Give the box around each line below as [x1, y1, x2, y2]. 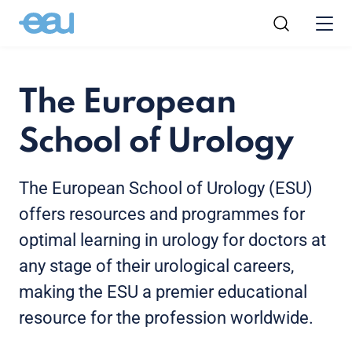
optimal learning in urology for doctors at [19, 230, 326, 250]
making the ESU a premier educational [19, 282, 307, 302]
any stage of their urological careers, [19, 256, 294, 276]
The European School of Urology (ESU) [19, 178, 313, 198]
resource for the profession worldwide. [19, 308, 313, 328]
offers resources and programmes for [19, 204, 305, 224]
